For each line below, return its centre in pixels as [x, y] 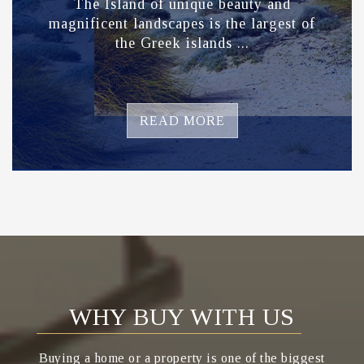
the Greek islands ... [182, 43]
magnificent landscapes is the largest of [182, 24]
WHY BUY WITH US [182, 316]
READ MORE [182, 121]
